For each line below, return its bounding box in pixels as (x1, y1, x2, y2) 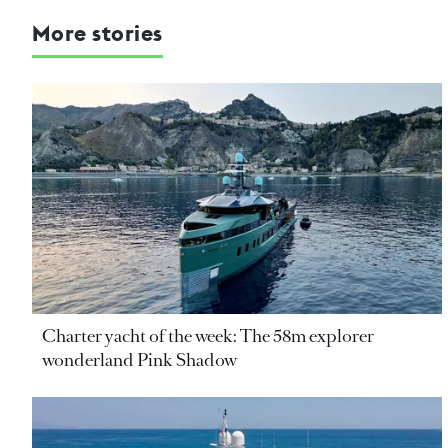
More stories (32, 19, 163, 48)
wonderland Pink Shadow (42, 348, 237, 373)
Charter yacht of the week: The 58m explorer (42, 324, 374, 349)
